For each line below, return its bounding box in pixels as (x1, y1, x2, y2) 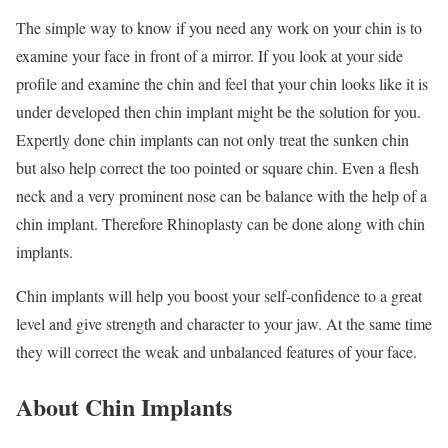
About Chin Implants (16, 389, 232, 425)
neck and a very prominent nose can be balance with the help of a (16, 185, 427, 207)
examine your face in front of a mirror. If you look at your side (16, 45, 403, 67)
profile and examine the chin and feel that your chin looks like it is (16, 73, 428, 95)
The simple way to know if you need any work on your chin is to (16, 17, 422, 39)
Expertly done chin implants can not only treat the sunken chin (16, 129, 409, 151)
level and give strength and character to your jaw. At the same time (16, 313, 432, 335)
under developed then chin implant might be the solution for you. (16, 101, 421, 123)
